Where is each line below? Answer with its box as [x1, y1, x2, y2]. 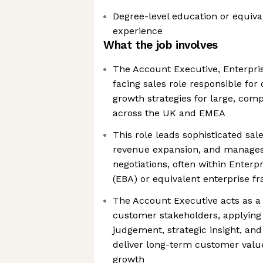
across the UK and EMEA [113, 107, 225, 119]
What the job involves [103, 38, 218, 52]
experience [113, 25, 163, 36]
